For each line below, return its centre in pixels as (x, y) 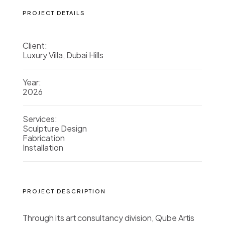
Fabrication (44, 138)
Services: (40, 119)
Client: (35, 45)
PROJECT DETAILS (54, 13)
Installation (43, 147)
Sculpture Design (55, 128)
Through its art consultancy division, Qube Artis (109, 218)
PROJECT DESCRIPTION (64, 191)
